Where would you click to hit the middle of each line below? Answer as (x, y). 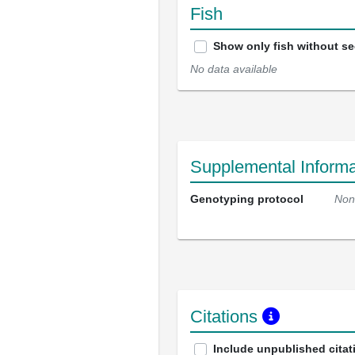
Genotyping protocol (247, 199)
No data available (234, 69)
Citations (226, 317)
